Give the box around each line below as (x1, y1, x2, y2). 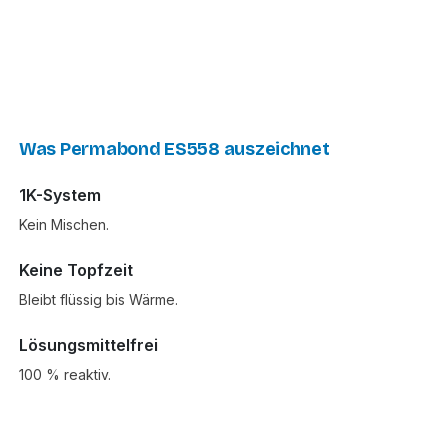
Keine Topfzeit (19, 260, 133, 281)
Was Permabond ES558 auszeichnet (19, 138, 330, 161)
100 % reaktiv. (19, 366, 111, 384)
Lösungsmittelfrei (19, 335, 158, 356)
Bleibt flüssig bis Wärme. (19, 291, 178, 309)
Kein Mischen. (19, 216, 109, 234)
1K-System (19, 185, 101, 206)
